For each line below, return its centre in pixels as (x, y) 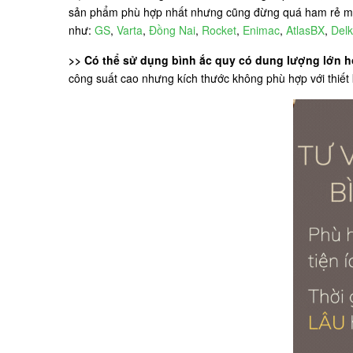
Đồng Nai (172, 30)
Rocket (219, 30)
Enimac (261, 30)
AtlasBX (305, 30)
